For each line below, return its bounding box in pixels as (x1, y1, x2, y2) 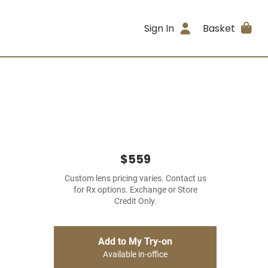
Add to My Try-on (98, 236, 172, 247)
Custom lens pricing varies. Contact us (64, 173, 206, 184)
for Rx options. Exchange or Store (73, 185, 197, 195)
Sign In (144, 21, 175, 35)
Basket (202, 21, 235, 35)
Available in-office (103, 249, 167, 260)
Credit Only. (114, 196, 157, 206)
